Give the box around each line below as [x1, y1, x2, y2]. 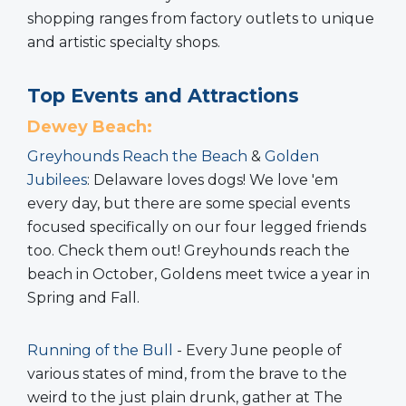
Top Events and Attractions [27, 83, 299, 107]
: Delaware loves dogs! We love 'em [87, 170, 338, 188]
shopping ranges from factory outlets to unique [27, 9, 374, 27]
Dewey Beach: [27, 116, 152, 137]
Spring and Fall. [27, 288, 140, 306]
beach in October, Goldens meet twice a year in [27, 265, 370, 283]
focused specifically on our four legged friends [27, 217, 366, 236]
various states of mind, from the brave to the [27, 364, 347, 382]
